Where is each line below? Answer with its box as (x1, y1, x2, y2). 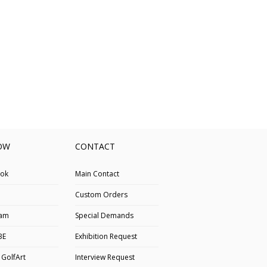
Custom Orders (74, 189, 128, 200)
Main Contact (74, 168, 119, 179)
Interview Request (74, 252, 135, 262)
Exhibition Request (74, 231, 137, 241)
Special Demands (74, 210, 133, 221)
